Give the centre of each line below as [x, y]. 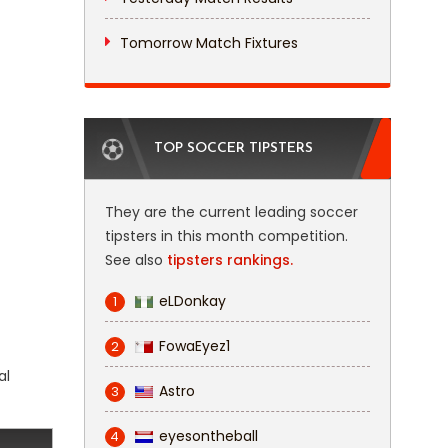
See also [135, 260]
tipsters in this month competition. [226, 236]
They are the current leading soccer [231, 212]
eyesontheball [208, 436]
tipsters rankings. [229, 260]
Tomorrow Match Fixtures [208, 43]
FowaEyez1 [194, 346]
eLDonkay [192, 301]
